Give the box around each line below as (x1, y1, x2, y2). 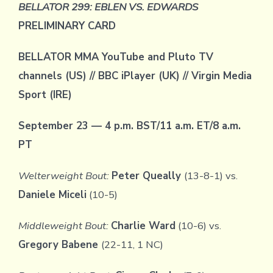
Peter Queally (111, 169, 184, 183)
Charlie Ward (110, 219, 175, 233)
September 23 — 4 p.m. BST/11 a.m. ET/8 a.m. (18, 119, 241, 133)
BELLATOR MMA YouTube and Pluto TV (18, 50, 213, 65)
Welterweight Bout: (18, 169, 112, 183)
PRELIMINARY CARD (18, 19, 116, 34)
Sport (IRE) (18, 88, 72, 102)
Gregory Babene (18, 238, 101, 252)
